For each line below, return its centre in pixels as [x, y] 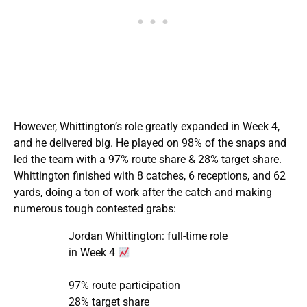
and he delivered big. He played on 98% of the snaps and [150, 143]
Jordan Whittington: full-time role [148, 236]
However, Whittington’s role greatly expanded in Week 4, [147, 127]
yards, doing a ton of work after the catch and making [143, 193]
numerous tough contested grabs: [95, 209]
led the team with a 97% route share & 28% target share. [148, 160]
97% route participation [124, 286]
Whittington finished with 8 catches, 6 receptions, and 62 [150, 176]
